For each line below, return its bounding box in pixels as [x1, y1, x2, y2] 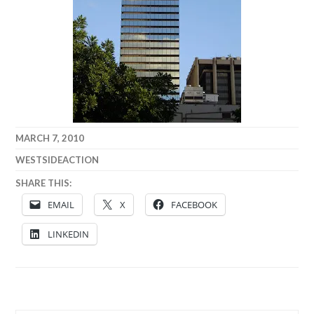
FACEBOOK [171, 198, 218, 211]
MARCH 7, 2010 [15, 132, 85, 144]
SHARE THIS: [15, 177, 72, 189]
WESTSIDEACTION [15, 153, 100, 165]
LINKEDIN [48, 227, 90, 240]
